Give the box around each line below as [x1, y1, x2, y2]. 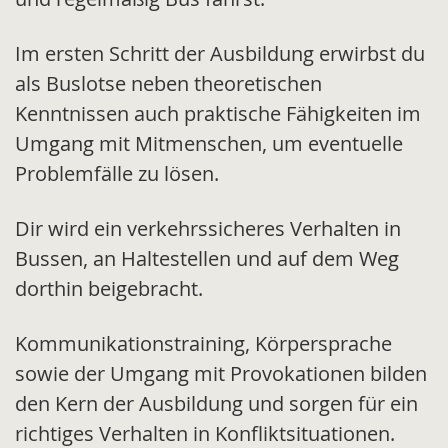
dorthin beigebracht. [15, 275, 208, 303]
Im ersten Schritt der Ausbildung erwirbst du [15, 40, 425, 68]
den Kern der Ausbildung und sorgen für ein [15, 390, 418, 418]
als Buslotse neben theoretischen [15, 70, 322, 98]
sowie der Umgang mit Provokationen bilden [15, 360, 427, 388]
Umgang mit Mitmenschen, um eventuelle [15, 130, 403, 158]
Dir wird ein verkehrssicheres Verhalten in [15, 215, 401, 243]
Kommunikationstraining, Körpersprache [15, 330, 392, 358]
